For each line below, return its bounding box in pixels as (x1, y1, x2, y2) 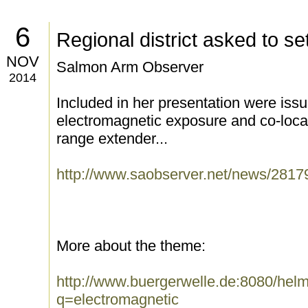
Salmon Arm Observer (56, 58, 203, 76)
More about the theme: (56, 237, 206, 254)
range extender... (56, 130, 168, 147)
